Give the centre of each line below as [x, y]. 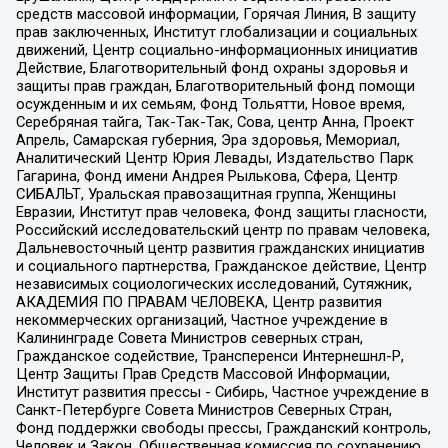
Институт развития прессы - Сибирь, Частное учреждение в [222, 392]
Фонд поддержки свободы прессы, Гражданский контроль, [223, 428]
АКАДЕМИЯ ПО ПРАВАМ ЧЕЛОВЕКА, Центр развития [198, 302]
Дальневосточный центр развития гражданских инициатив [220, 248]
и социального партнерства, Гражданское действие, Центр [221, 266]
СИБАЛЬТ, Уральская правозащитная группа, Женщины [205, 194]
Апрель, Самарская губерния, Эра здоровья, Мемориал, [207, 140]
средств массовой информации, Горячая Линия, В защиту [215, 14]
